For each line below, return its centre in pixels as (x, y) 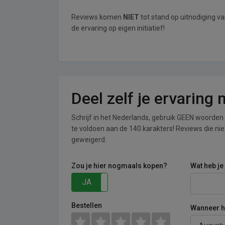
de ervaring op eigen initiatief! (118, 28)
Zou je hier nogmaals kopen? (119, 166)
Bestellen (87, 205)
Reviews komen (97, 17)
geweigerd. (89, 140)
